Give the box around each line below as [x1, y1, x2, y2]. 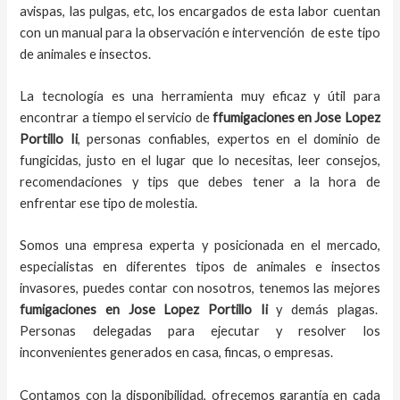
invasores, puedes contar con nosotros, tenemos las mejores [20, 280, 380, 296]
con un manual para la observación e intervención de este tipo [20, 24, 380, 40]
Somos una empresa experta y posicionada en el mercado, [20, 237, 380, 254]
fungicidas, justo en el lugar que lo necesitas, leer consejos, [20, 152, 380, 168]
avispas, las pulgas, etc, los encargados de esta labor [20, 3, 329, 19]
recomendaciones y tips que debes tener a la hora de [20, 173, 380, 189]
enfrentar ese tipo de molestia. [20, 195, 201, 211]
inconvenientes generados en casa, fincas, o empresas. [20, 345, 337, 361]
